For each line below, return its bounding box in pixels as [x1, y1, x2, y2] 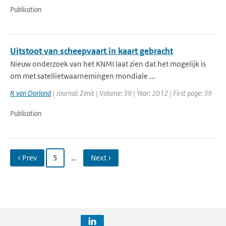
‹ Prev [18, 153, 37, 162]
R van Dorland [10, 88, 51, 98]
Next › [91, 153, 111, 162]
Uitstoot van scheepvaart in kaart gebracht [10, 45, 173, 56]
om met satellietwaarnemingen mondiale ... [10, 71, 155, 81]
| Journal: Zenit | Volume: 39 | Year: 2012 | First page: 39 [51, 88, 212, 98]
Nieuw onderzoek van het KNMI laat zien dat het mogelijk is [10, 59, 206, 69]
